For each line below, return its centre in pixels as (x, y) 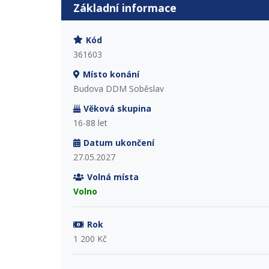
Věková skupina (117, 108)
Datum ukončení (119, 142)
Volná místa (113, 177)
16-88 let (90, 122)
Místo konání (111, 74)
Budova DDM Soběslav (119, 88)
